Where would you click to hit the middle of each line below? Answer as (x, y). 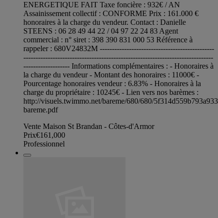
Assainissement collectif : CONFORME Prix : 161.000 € (111, 14)
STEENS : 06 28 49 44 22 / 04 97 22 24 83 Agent (101, 31)
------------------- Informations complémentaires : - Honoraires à (118, 66)
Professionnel (44, 144)
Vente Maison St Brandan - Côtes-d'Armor (89, 127)
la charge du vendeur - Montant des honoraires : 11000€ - (111, 75)
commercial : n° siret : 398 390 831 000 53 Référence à (108, 40)
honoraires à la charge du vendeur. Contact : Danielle (105, 22)
